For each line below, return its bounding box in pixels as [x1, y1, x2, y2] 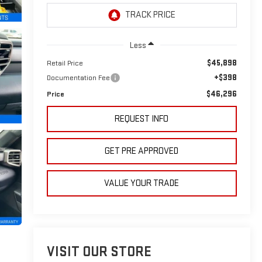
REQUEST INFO [115, 113, 169, 125]
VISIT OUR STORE [46, 243, 151, 261]
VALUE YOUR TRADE [104, 177, 180, 189]
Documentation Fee [46, 73, 110, 82]
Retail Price [46, 58, 83, 68]
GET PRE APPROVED [105, 145, 179, 157]
